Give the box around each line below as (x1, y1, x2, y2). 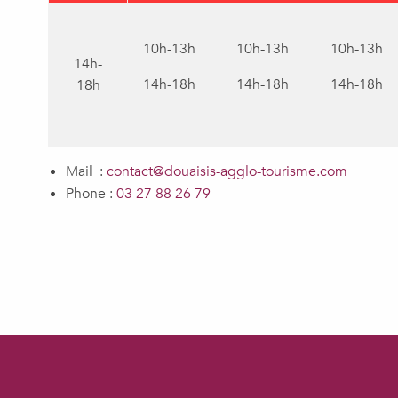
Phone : (66, 184, 116, 204)
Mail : (66, 162, 107, 182)
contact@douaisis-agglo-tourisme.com (107, 162, 347, 182)
